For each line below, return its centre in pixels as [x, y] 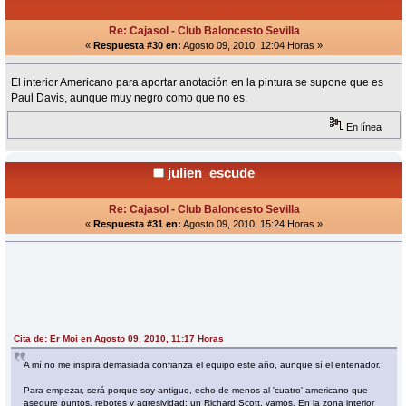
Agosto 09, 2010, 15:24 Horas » [252, 223]
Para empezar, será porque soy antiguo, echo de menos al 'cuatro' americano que [196, 390]
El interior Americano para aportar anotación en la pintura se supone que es [198, 83]
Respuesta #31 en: [137, 223]
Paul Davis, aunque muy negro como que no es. [130, 98]
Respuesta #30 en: [137, 46]
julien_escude [211, 172]
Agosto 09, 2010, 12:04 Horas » [252, 46]
